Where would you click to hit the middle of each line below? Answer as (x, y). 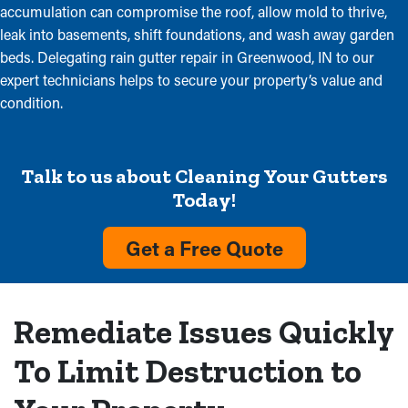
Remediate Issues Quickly (204, 332)
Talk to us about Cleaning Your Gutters (204, 176)
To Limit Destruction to (188, 371)
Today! (204, 200)
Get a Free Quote (204, 248)
